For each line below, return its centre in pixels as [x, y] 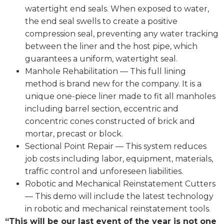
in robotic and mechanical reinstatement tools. [118, 209]
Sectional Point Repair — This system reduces [116, 146]
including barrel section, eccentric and [102, 109]
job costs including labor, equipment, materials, [119, 159]
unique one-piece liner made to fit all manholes [120, 96]
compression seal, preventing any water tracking [122, 34]
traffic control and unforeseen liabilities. [104, 171]
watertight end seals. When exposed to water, [117, 9]
